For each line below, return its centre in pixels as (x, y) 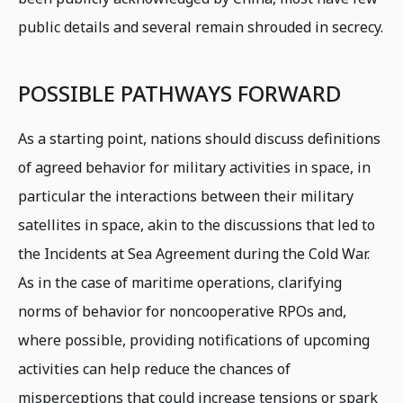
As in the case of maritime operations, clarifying (180, 283)
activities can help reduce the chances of (154, 369)
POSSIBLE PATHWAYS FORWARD (179, 94)
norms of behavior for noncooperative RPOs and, (182, 312)
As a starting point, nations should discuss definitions (199, 139)
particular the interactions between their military (186, 197)
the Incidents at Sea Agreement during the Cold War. (194, 254)
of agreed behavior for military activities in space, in (194, 168)
